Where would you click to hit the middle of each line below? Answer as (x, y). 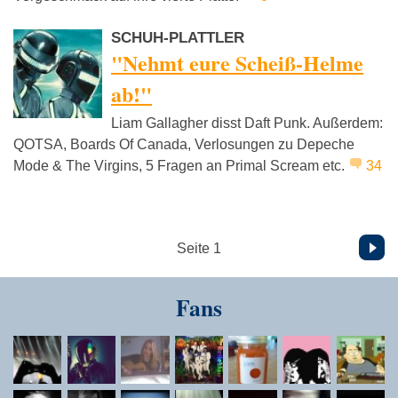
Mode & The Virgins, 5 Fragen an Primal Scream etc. (181, 166)
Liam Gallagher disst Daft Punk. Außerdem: (247, 123)
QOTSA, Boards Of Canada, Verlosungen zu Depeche (184, 145)
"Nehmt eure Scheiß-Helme (237, 63)
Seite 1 (199, 249)
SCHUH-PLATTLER (178, 38)
